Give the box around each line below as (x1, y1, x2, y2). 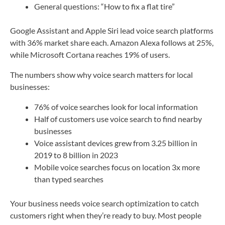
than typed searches (34, 174, 103, 184)
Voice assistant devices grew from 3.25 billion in (34, 138, 197, 148)
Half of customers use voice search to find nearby (34, 114, 202, 124)
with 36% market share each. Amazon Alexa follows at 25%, (10, 37, 213, 47)
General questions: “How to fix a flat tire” (34, 1, 175, 11)
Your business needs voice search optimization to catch (10, 198, 199, 208)
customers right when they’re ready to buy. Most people (10, 210, 201, 220)
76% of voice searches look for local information (34, 101, 198, 111)
